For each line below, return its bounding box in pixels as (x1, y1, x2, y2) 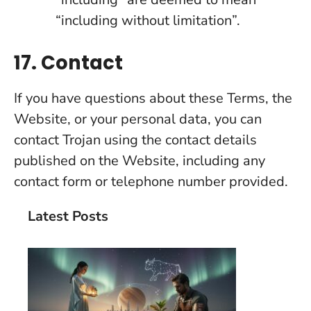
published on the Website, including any (14, 151, 265, 170)
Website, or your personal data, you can (14, 110, 262, 128)
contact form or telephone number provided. (14, 172, 288, 191)
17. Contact (14, 49, 123, 76)
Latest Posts (28, 207, 108, 226)
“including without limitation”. (56, 11, 240, 30)
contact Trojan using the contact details (14, 131, 257, 149)
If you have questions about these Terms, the (14, 89, 292, 108)
